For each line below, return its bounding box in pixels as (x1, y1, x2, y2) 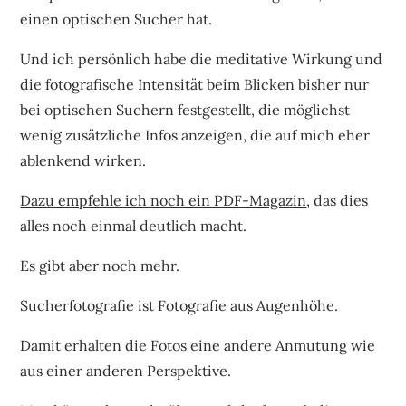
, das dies (306, 190, 369, 209)
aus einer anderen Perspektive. (20, 361, 232, 380)
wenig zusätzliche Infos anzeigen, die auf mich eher (20, 125, 371, 144)
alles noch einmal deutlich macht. (20, 216, 247, 235)
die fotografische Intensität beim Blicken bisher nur (20, 74, 370, 93)
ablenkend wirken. (20, 150, 147, 169)
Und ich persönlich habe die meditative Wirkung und (20, 49, 383, 68)
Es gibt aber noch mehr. (20, 256, 180, 275)
